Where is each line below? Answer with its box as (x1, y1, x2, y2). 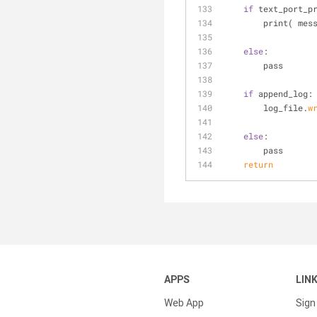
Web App (164, 296, 204, 309)
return (243, 158, 273, 170)
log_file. (263, 102, 308, 113)
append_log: (253, 88, 313, 99)
